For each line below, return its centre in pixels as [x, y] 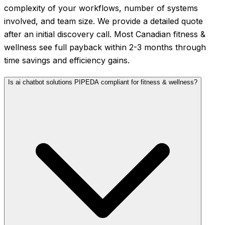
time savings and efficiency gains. [67, 61]
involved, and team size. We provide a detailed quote [103, 21]
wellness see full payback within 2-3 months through [105, 47]
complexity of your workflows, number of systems [101, 8]
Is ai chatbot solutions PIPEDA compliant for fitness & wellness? [103, 82]
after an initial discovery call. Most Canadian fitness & [105, 34]
